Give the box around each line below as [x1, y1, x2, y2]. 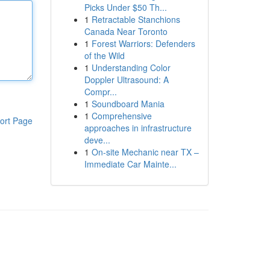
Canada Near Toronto [84, 25, 168, 37]
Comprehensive [91, 110, 152, 122]
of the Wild [84, 49, 125, 61]
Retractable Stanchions [91, 13, 180, 25]
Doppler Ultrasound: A [84, 74, 169, 86]
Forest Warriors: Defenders [91, 37, 195, 49]
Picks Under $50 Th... [84, 1, 167, 13]
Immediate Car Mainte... [84, 158, 177, 170]
